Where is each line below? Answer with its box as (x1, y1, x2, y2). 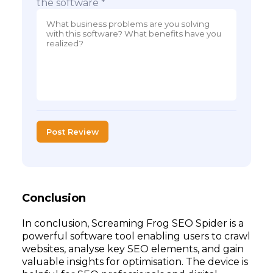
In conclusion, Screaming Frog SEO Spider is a (22, 218, 244, 229)
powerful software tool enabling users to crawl (22, 230, 250, 242)
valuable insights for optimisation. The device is (22, 256, 248, 268)
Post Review (46, 127, 99, 136)
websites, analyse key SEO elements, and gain (22, 243, 244, 255)
